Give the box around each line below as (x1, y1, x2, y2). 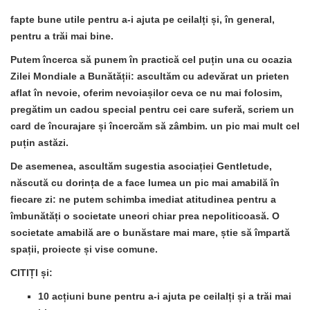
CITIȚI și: (10, 266, 53, 278)
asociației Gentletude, (165, 160, 272, 172)
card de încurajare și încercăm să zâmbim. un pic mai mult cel (10, 120, 300, 131)
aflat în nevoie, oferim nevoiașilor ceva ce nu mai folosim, (10, 86, 282, 98)
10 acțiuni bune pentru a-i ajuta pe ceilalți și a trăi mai (38, 290, 291, 302)
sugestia (125, 160, 165, 172)
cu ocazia (244, 53, 292, 65)
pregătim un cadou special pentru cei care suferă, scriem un (10, 103, 294, 115)
